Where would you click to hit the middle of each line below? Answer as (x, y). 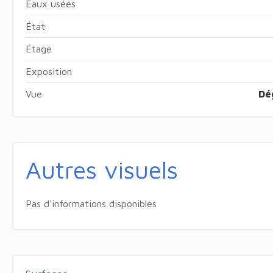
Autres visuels (101, 169)
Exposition (48, 71)
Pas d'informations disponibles (91, 203)
